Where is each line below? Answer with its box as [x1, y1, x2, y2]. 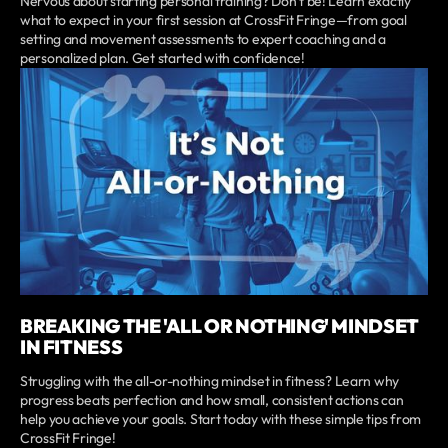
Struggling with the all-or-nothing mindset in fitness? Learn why [20, 372, 400, 391]
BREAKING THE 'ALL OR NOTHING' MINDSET [20, 314, 419, 339]
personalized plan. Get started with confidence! [20, 48, 305, 67]
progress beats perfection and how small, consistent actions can [20, 391, 404, 410]
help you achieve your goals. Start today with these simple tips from [20, 410, 421, 429]
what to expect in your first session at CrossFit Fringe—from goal [20, 10, 407, 29]
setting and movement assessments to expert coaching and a [20, 29, 387, 48]
